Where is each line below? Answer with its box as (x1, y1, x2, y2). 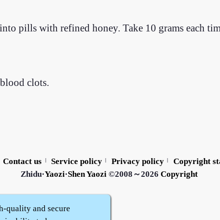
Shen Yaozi (67, 169, 107, 179)
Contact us (3, 156, 42, 166)
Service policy (51, 156, 102, 166)
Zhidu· (20, 169, 45, 179)
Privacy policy (111, 156, 164, 166)
